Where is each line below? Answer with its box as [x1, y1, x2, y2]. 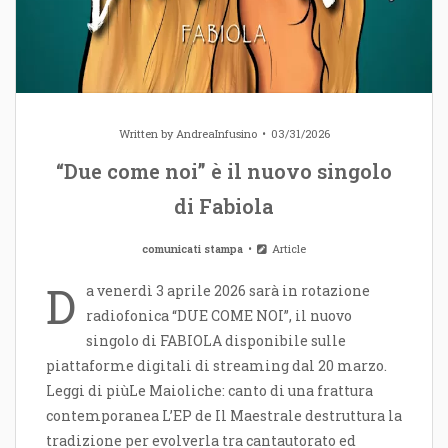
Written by [118, 126, 176, 142]
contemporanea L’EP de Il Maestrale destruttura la [46, 406, 402, 426]
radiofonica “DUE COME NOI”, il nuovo [86, 306, 352, 326]
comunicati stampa [142, 241, 244, 257]
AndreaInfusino [175, 126, 257, 142]
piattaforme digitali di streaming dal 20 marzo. [46, 356, 393, 376]
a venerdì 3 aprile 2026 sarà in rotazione [86, 281, 370, 301]
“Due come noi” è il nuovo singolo [56, 158, 392, 185]
